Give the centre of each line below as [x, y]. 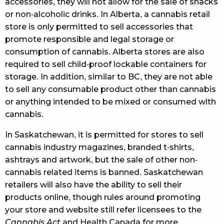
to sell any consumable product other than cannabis [110, 89]
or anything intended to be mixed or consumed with [110, 101]
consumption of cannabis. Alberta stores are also [105, 51]
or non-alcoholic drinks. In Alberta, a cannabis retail [107, 14]
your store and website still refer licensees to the [103, 209]
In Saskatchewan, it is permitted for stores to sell [104, 134]
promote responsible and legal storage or [89, 39]
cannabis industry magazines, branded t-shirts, [99, 147]
